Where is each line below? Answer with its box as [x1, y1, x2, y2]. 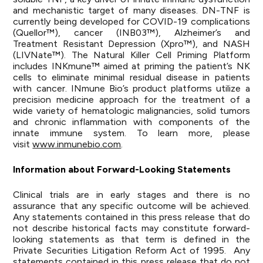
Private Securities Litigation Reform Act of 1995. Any [13, 245, 250, 256]
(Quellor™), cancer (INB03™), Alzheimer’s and [13, 27, 250, 38]
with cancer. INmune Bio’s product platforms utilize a [13, 83, 250, 94]
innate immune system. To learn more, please [13, 127, 250, 139]
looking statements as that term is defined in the [13, 234, 250, 245]
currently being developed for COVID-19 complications [13, 16, 250, 27]
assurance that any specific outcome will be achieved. [13, 200, 250, 211]
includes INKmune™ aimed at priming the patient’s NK [13, 60, 250, 72]
